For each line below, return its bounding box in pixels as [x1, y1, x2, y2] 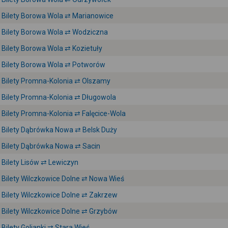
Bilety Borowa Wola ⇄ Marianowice [2, 12, 113, 20]
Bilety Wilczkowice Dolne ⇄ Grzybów [2, 207, 118, 215]
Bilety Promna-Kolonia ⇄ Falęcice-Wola [2, 109, 126, 118]
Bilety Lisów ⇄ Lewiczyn [2, 158, 78, 166]
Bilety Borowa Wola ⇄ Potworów [2, 61, 105, 69]
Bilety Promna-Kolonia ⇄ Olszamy [2, 77, 110, 85]
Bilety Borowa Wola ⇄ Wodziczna [2, 28, 108, 36]
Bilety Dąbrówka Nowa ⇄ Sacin [2, 142, 100, 150]
